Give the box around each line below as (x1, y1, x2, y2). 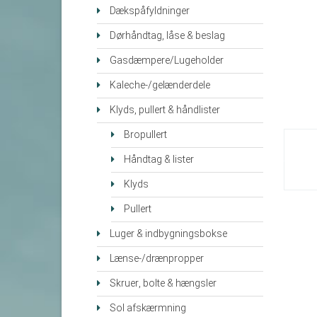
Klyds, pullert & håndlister (110, 103, 220, 118)
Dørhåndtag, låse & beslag (110, 28, 225, 44)
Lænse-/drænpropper (110, 251, 204, 267)
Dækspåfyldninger (110, 4, 190, 19)
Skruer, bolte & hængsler (110, 276, 217, 292)
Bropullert (124, 127, 167, 143)
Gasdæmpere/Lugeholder (110, 53, 224, 69)
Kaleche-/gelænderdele (110, 78, 210, 93)
